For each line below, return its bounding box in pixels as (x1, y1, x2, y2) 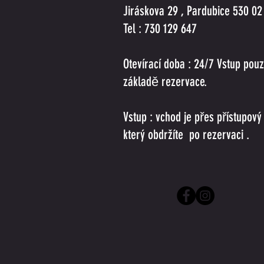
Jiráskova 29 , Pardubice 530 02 (123, 3, 262, 19)
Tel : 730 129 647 (123, 21, 197, 37)
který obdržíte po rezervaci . (123, 127, 249, 143)
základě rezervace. (123, 74, 207, 90)
